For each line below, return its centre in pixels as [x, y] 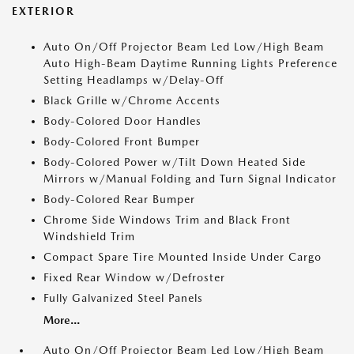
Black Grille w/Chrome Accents [132, 100]
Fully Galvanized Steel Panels [123, 298]
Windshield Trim [89, 236]
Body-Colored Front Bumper [122, 141]
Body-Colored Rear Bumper [119, 199]
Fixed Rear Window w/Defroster [134, 277]
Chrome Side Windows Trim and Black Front [167, 220]
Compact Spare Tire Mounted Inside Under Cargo [183, 257]
